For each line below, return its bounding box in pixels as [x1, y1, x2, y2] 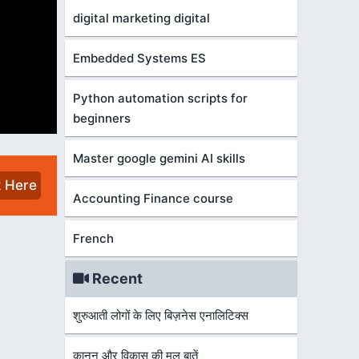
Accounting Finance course [73, 191, 233, 206]
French [73, 231, 114, 246]
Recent [89, 270, 143, 287]
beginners [73, 111, 131, 126]
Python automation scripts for [73, 91, 248, 106]
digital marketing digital [73, 10, 210, 26]
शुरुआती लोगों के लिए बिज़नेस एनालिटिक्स [73, 308, 248, 323]
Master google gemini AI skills [73, 151, 245, 166]
